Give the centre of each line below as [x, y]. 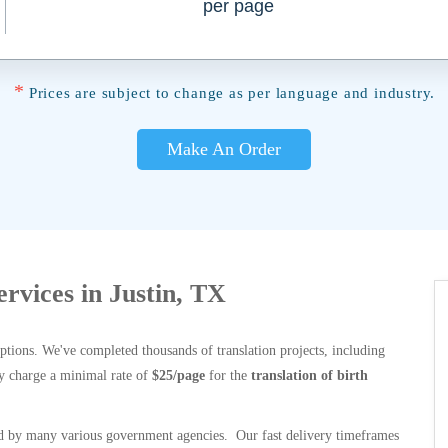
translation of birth [309, 375]
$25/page [178, 375]
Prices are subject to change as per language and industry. [232, 93]
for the [228, 375]
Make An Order [224, 149]
